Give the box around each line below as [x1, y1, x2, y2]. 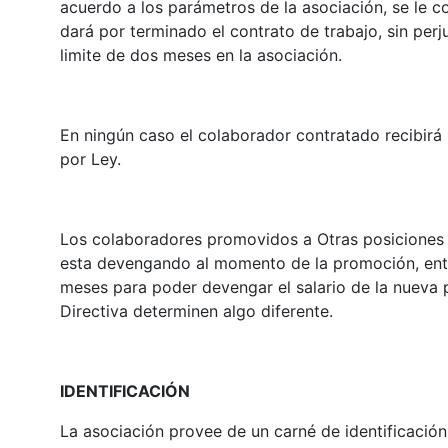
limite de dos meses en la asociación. [59, 44, 342, 65]
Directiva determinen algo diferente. [59, 300, 333, 321]
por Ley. [59, 148, 121, 169]
